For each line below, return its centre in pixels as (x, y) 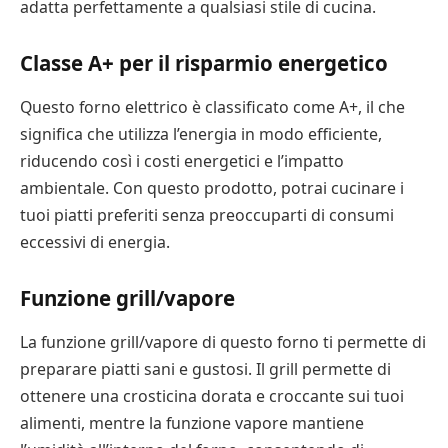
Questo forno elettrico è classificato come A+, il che (212, 106)
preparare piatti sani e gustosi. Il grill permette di (205, 368)
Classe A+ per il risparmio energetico (204, 63)
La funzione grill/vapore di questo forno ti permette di (223, 341)
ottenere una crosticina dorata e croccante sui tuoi (212, 395)
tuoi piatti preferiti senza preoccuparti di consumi (207, 214)
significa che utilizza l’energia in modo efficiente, (201, 133)
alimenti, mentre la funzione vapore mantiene (192, 422)
